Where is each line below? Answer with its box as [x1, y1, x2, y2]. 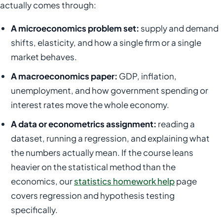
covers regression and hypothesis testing [11, 190, 175, 201]
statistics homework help [74, 176, 175, 186]
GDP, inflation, [117, 71, 177, 81]
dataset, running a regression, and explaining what [11, 133, 210, 144]
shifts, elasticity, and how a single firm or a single [11, 37, 201, 48]
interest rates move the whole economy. [11, 99, 169, 110]
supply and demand [139, 23, 219, 34]
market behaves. [11, 51, 77, 62]
